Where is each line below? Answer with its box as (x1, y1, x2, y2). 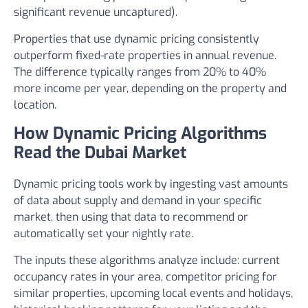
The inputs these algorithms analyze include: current (14, 253, 280, 267)
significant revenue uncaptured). (14, 5, 177, 19)
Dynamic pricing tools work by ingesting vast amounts (14, 177, 288, 191)
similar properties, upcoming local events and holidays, (14, 286, 293, 300)
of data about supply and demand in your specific (14, 193, 262, 208)
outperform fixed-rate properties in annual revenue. (14, 48, 276, 63)
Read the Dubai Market (14, 142, 186, 164)
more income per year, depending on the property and (14, 81, 287, 96)
